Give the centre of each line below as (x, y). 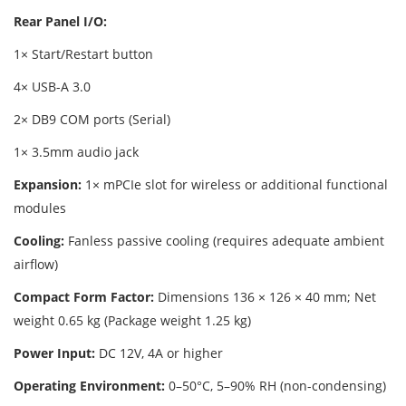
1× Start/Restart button (83, 54)
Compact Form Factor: (84, 297)
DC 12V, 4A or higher (159, 353)
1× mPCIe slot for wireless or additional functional (235, 184)
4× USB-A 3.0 (52, 87)
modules (40, 208)
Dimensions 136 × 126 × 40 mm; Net (265, 297)
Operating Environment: (89, 386)
